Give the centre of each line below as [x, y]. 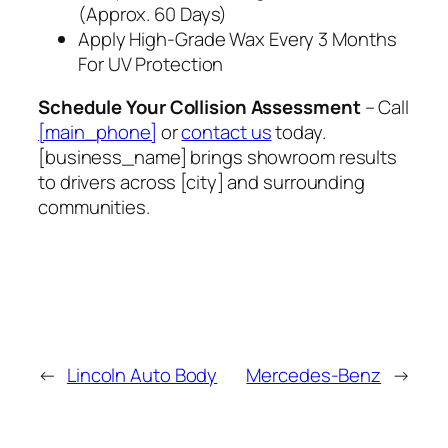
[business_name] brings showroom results [218, 157]
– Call [384, 107]
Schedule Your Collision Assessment [199, 107]
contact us [226, 132]
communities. [94, 207]
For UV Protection [151, 63]
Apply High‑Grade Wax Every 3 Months [237, 38]
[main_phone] [97, 132]
